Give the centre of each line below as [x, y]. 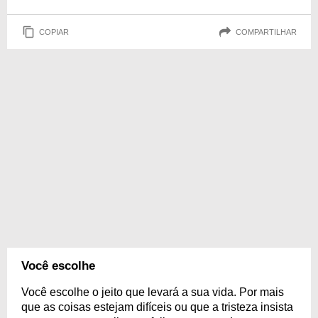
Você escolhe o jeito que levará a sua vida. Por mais [153, 292]
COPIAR [54, 32]
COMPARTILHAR [266, 32]
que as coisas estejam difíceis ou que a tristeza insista [157, 307]
